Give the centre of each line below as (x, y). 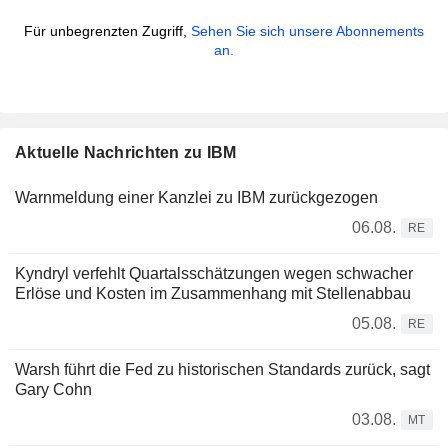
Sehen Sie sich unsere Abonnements (307, 31)
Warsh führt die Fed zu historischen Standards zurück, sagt (222, 370)
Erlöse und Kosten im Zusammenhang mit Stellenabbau (213, 294)
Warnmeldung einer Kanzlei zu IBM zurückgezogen (196, 198)
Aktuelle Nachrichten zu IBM (126, 153)
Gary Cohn (53, 390)
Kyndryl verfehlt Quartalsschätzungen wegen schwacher (214, 274)
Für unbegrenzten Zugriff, (107, 31)
